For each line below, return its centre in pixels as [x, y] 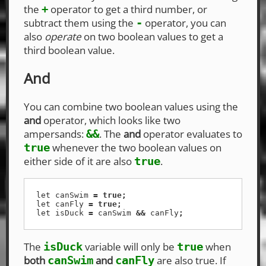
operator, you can [184, 23]
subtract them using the [80, 23]
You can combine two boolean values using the [131, 107]
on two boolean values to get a [152, 36]
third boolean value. [69, 50]
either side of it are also [79, 161]
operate [63, 36]
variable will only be [130, 247]
